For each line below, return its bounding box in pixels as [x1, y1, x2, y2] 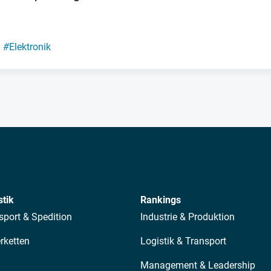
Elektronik [8, 41, 51, 53]
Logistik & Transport [140, 235, 226, 247]
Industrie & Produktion [140, 211, 235, 223]
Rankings [140, 194, 181, 206]
